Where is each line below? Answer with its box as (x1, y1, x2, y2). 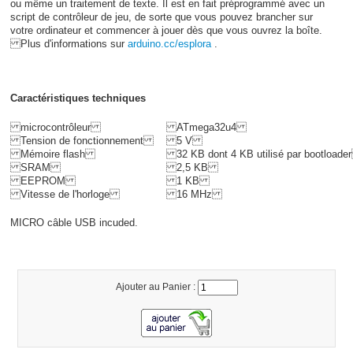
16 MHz (165, 188, 222, 200)
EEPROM (9, 174, 76, 187)
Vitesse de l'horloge (9, 188, 120, 200)
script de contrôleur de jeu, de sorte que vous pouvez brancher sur (9, 11, 313, 24)
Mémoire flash (9, 147, 95, 160)
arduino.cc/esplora (127, 38, 214, 50)
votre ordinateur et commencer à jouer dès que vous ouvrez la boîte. (9, 24, 322, 37)
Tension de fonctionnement (9, 134, 154, 147)
